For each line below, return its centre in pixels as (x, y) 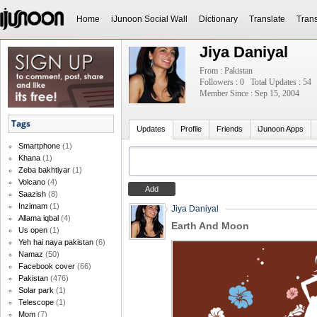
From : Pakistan (226, 71)
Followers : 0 (222, 82)
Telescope (36, 302)
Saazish (32, 194)
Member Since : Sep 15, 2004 (249, 93)
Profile (191, 129)
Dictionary (218, 19)
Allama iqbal (39, 218)
